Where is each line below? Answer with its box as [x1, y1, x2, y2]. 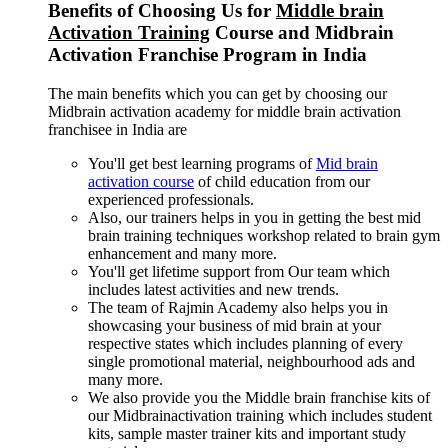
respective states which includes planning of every [88, 335, 403, 352]
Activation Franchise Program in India [48, 44, 367, 66]
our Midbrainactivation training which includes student [88, 407, 432, 424]
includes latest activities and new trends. [88, 281, 339, 298]
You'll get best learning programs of [88, 155, 316, 172]
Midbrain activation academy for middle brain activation [48, 103, 401, 120]
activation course [88, 173, 194, 190]
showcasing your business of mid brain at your [88, 317, 381, 334]
